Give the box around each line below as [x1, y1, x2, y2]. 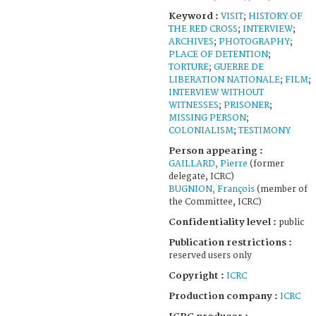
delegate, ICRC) [169, 171, 234, 182]
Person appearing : [169, 145, 263, 157]
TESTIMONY [238, 125, 291, 136]
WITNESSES [169, 99, 219, 111]
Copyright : [169, 269, 226, 281]
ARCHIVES [169, 36, 214, 47]
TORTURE [169, 61, 209, 73]
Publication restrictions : [169, 236, 292, 248]
